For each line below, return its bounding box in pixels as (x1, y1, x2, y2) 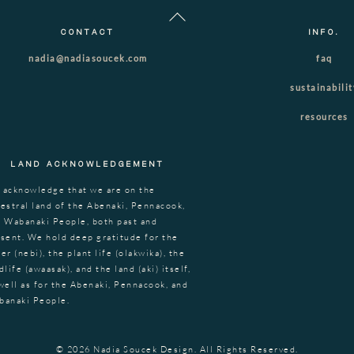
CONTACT (61, 28, 115, 37)
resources (300, 111, 348, 122)
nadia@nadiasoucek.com (28, 52, 148, 63)
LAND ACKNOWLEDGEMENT (11, 160, 165, 168)
